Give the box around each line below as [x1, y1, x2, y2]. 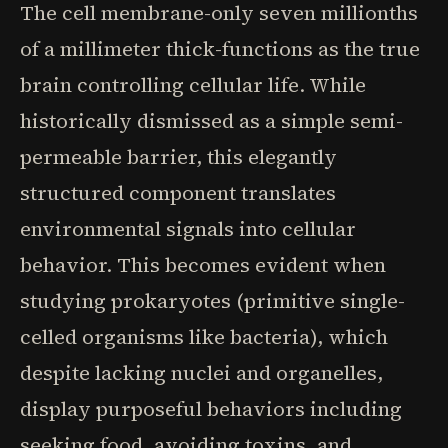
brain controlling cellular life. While [20, 71, 366, 99]
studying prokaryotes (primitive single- [20, 287, 405, 315]
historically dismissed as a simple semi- [20, 107, 403, 135]
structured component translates [20, 179, 336, 207]
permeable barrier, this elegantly [20, 143, 337, 171]
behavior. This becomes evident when [20, 251, 386, 279]
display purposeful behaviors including [20, 395, 402, 423]
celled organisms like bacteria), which [20, 323, 388, 351]
